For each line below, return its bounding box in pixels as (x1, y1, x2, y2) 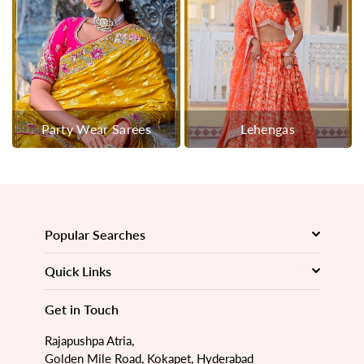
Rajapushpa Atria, (45, 333, 134, 349)
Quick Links (45, 263, 111, 279)
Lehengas (240, 121, 296, 137)
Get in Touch (45, 301, 119, 318)
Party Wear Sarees (41, 121, 151, 137)
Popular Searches (45, 227, 145, 243)
